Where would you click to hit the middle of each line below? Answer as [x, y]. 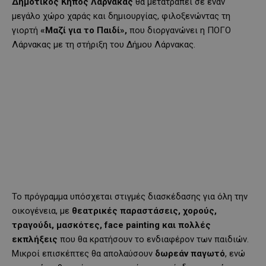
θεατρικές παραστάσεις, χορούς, [144, 210]
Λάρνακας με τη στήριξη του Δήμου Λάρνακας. [104, 44]
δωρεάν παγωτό [190, 253]
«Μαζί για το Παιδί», [84, 30]
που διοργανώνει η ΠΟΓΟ [179, 30]
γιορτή [26, 30]
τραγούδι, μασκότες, [58, 225]
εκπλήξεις [35, 239]
